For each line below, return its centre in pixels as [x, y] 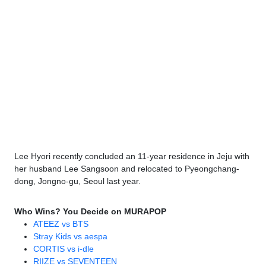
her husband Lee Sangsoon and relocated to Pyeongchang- [127, 169]
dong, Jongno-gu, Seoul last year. [77, 181]
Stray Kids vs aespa [70, 237]
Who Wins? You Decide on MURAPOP [90, 212]
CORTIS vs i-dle [64, 249]
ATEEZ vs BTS [61, 224]
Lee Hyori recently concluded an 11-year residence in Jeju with [132, 156]
